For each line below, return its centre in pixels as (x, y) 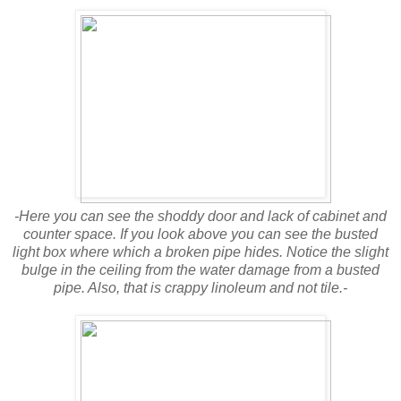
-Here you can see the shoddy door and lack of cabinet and (200, 216)
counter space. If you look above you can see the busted (200, 234)
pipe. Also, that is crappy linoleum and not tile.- (200, 287)
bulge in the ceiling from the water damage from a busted (200, 269)
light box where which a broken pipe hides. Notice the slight (200, 252)
